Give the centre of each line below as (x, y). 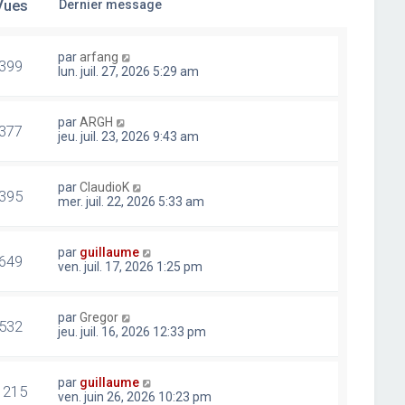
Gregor (99, 317)
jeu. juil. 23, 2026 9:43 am (129, 137)
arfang (99, 57)
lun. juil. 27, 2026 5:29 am (129, 71)
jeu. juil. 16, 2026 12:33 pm (132, 332)
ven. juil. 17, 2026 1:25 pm (131, 267)
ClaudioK (105, 187)
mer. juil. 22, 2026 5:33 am (132, 202)
